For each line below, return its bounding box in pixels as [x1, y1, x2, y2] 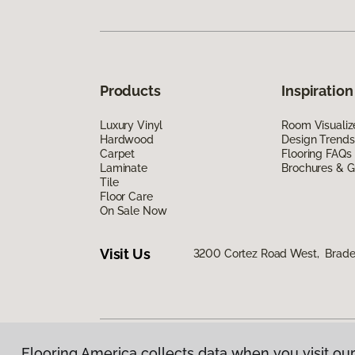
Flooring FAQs [281, 147, 352, 161]
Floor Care [100, 190, 153, 204]
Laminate [100, 162, 147, 175]
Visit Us [100, 245, 151, 262]
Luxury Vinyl [100, 119, 163, 132]
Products [100, 82, 161, 100]
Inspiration [281, 82, 353, 100]
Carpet [100, 147, 136, 161]
